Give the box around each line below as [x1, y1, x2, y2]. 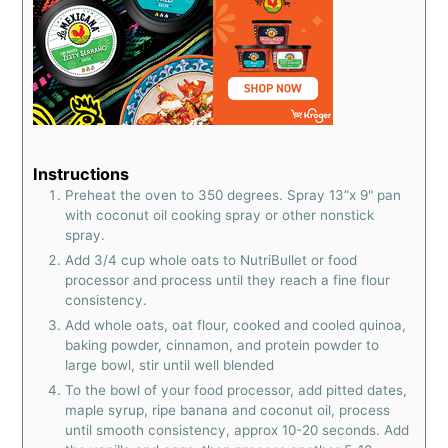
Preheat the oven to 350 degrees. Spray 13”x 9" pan [65, 187, 402, 204]
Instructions [33, 164, 130, 185]
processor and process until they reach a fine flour [65, 272, 391, 289]
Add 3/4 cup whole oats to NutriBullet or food [65, 252, 358, 269]
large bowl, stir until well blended [65, 357, 275, 374]
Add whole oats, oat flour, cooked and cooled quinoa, [65, 317, 407, 334]
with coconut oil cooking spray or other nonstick [65, 207, 375, 224]
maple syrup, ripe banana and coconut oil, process [65, 402, 391, 419]
